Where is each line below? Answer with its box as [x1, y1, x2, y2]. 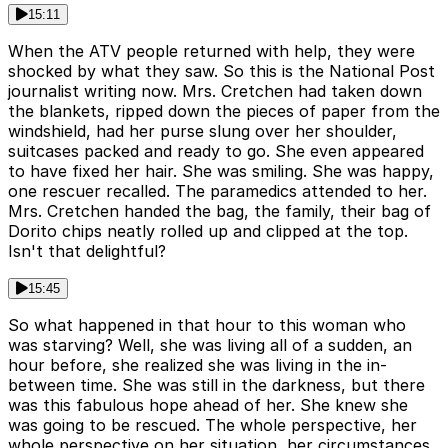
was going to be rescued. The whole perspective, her [8, 415, 417, 436]
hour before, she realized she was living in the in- [8, 355, 387, 376]
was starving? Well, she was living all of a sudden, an [8, 335, 412, 356]
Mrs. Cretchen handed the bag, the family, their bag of [8, 201, 431, 222]
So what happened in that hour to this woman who [8, 315, 406, 336]
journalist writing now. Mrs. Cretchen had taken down [8, 81, 422, 102]
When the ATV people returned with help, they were [8, 41, 415, 62]
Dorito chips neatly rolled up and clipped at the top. [8, 221, 408, 242]
